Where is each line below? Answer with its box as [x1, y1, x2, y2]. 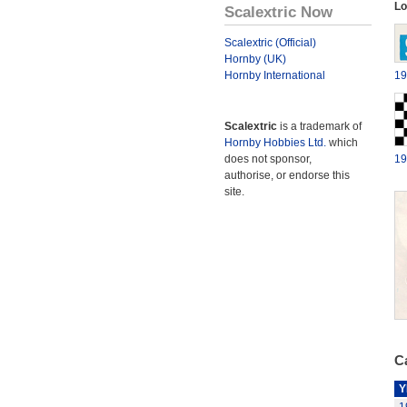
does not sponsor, [224, 153, 312, 165]
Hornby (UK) [224, 53, 286, 65]
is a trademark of [277, 120, 362, 133]
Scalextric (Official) [224, 36, 316, 49]
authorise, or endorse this [224, 169, 350, 182]
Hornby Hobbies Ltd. [224, 136, 326, 149]
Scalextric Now [224, 3, 333, 21]
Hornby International [224, 69, 325, 82]
